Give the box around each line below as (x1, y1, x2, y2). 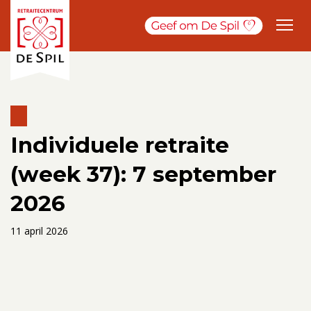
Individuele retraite (10, 131, 229, 158)
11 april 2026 (10, 224, 68, 237)
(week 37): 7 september (10, 160, 276, 187)
